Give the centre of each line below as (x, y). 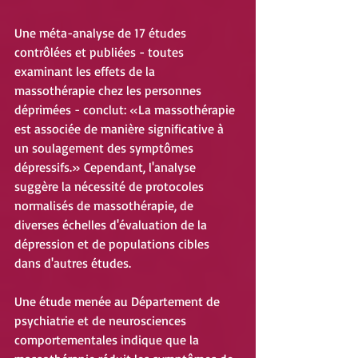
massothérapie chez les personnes (109, 91)
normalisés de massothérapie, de (105, 206)
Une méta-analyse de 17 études (102, 33)
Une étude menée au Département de (119, 302)
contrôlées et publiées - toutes (101, 52)
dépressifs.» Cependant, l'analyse (107, 167)
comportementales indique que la (108, 340)
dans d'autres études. (73, 263)
